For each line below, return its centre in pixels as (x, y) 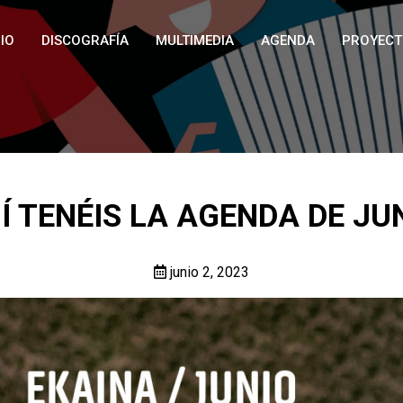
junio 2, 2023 (208, 272)
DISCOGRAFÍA (85, 40)
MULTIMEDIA (195, 40)
